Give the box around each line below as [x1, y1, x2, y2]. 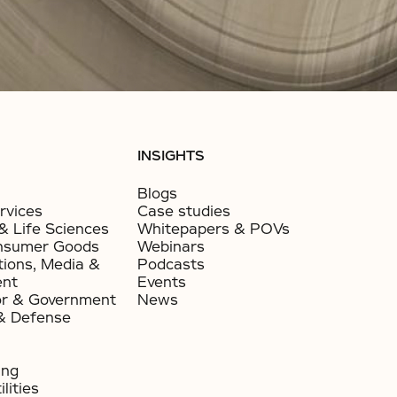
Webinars [137, 237, 206, 256]
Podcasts [137, 255, 206, 274]
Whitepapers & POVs [137, 220, 291, 238]
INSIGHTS [137, 147, 206, 165]
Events [137, 273, 187, 292]
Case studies [137, 202, 231, 221]
